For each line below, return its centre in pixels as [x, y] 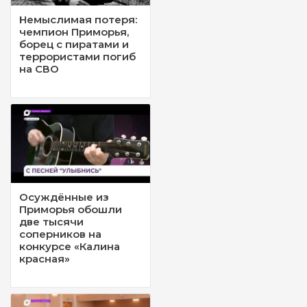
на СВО [39, 69]
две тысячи [51, 221]
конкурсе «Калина [70, 246]
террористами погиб [77, 57]
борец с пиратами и [74, 45]
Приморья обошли [71, 209]
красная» [45, 258]
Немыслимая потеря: [78, 20]
